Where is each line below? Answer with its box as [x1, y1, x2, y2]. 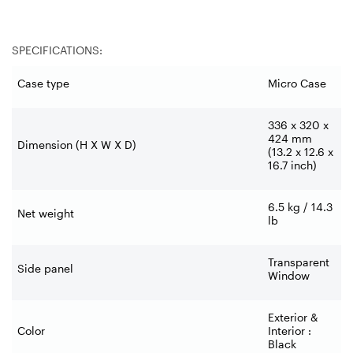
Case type [17, 76, 69, 90]
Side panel [17, 261, 73, 275]
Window [268, 268, 310, 282]
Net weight [17, 206, 74, 220]
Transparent [268, 255, 329, 269]
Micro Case [268, 76, 326, 90]
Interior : [268, 323, 311, 337]
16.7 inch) [268, 158, 317, 172]
